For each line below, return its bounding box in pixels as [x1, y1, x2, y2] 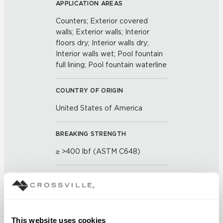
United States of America [56, 104, 142, 112]
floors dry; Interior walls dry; [56, 39, 149, 47]
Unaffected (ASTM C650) [56, 191, 144, 199]
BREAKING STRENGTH [56, 130, 126, 137]
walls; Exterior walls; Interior [56, 28, 149, 36]
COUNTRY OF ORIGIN [56, 87, 123, 94]
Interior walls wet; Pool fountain [56, 50, 163, 58]
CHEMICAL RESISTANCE [56, 173, 131, 181]
